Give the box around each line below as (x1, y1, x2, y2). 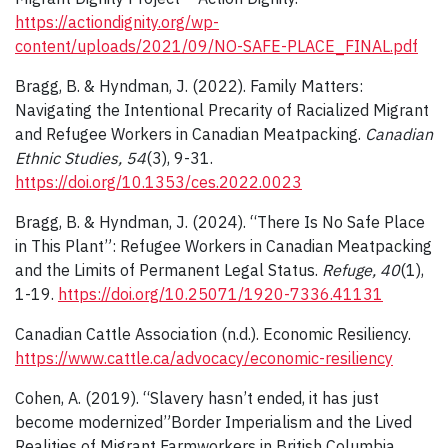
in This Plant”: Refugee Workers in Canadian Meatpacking (15, 236, 432, 257)
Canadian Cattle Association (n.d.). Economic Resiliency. (15, 324, 411, 345)
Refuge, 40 (322, 260, 400, 281)
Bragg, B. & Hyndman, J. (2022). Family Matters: (15, 76, 363, 97)
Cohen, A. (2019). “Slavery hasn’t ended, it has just (15, 388, 379, 409)
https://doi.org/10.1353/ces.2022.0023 (15, 172, 302, 193)
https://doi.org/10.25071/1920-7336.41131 (58, 284, 383, 305)
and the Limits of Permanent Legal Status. (15, 260, 322, 281)
